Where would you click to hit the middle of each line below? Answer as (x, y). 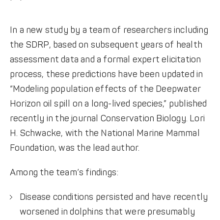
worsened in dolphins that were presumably (107, 212)
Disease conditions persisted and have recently (114, 197)
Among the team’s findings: (64, 173)
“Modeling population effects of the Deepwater (105, 89)
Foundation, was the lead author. (75, 148)
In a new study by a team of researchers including (109, 30)
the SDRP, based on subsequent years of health (106, 45)
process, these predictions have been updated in (106, 74)
